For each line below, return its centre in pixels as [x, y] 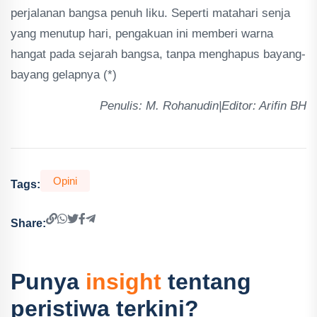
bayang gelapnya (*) [64, 75]
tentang [206, 282]
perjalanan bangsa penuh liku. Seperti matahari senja [150, 13]
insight [123, 282]
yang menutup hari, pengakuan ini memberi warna [142, 34]
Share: [28, 223]
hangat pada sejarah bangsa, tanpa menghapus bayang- [158, 54]
